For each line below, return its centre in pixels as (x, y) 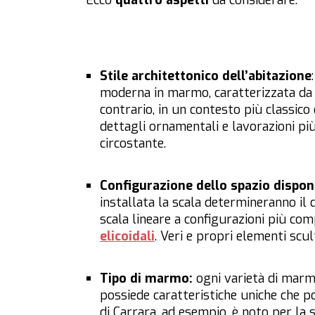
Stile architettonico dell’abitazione (206, 76)
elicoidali (127, 237)
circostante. (133, 144)
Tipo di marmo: (148, 279)
